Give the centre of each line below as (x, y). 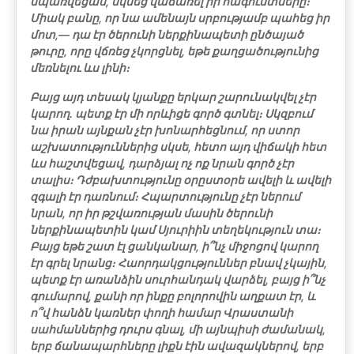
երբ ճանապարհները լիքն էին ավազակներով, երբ (177, 346)
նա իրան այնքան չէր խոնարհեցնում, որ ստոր (165, 130)
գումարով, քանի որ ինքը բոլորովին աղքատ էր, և (173, 296)
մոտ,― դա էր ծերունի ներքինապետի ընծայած (167, 34)
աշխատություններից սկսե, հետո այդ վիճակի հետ (178, 147)
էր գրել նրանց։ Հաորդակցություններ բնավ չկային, (179, 263)
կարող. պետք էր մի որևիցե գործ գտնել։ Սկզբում (171, 113)
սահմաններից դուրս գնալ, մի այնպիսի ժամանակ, (178, 329)
